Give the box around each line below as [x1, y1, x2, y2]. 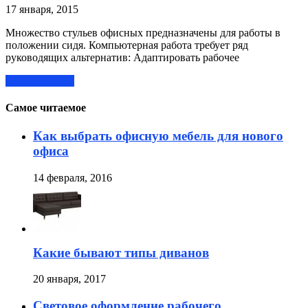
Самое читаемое [5, 101, 86, 113]
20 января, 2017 [33, 273, 106, 285]
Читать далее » [5, 74, 74, 87]
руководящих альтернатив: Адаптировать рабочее [5, 51, 239, 63]
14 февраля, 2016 [33, 171, 112, 184]
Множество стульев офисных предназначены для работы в [5, 26, 280, 38]
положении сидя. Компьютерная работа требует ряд [5, 38, 248, 51]
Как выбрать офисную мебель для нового [33, 129, 283, 144]
